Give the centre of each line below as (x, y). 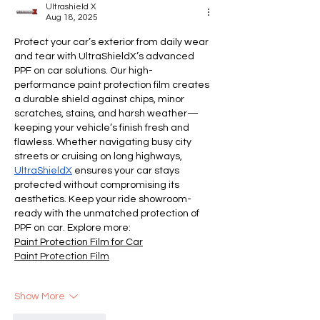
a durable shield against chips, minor (100, 100)
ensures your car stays (127, 171)
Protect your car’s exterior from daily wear (112, 42)
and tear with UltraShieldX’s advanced (105, 57)
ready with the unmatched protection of (108, 214)
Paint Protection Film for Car (79, 242)
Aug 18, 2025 (72, 18)
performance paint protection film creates (113, 85)
